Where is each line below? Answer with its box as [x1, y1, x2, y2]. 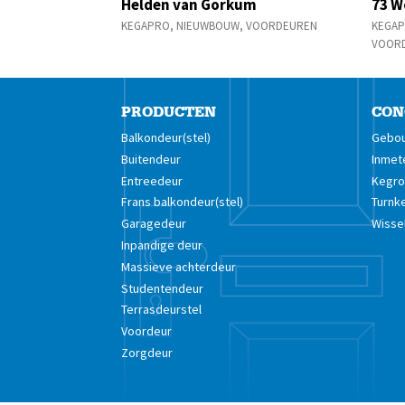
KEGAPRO [121, 18, 171, 34]
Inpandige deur [121, 236, 203, 253]
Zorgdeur [121, 344, 174, 361]
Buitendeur [121, 150, 182, 167]
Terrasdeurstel [121, 301, 202, 318]
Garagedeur [121, 215, 187, 232]
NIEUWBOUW [176, 18, 240, 34]
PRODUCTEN [121, 103, 217, 121]
